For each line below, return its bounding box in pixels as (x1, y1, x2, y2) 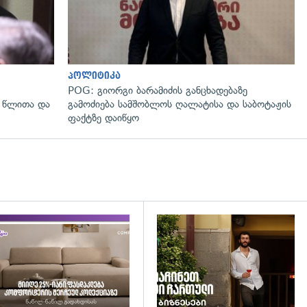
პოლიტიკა (68, 70, 121, 81)
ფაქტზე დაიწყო (68, 111, 139, 124)
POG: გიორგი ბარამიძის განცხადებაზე (68, 84, 247, 97)
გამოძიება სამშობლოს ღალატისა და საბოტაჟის (68, 97, 291, 110)
